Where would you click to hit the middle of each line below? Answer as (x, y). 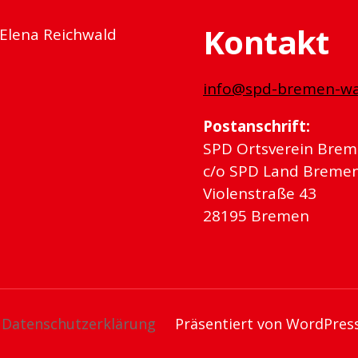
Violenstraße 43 (260, 194)
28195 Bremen (256, 216)
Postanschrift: (257, 127)
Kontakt (266, 42)
